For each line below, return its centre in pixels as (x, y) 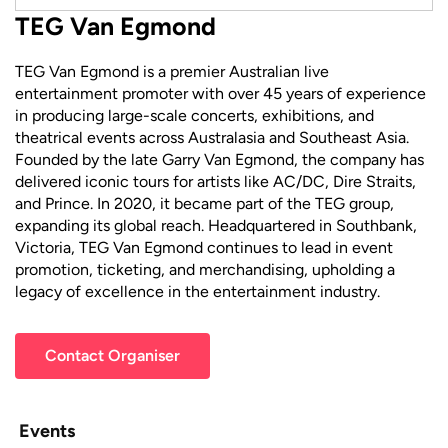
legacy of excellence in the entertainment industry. (197, 291)
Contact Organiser (112, 355)
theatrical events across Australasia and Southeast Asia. (212, 137)
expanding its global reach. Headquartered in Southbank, (216, 225)
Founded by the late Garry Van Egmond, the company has (219, 159)
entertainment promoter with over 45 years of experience (220, 93)
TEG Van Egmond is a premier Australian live (172, 71)
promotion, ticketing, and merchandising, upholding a (205, 269)
